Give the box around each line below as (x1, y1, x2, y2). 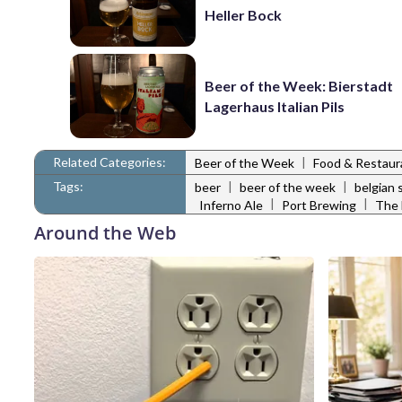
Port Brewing (282, 197, 356, 213)
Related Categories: (53, 153, 166, 170)
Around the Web (34, 220, 176, 245)
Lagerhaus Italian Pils (205, 97, 345, 115)
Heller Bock (205, 6, 283, 24)
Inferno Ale (199, 197, 263, 213)
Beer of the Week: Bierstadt (205, 76, 394, 94)
